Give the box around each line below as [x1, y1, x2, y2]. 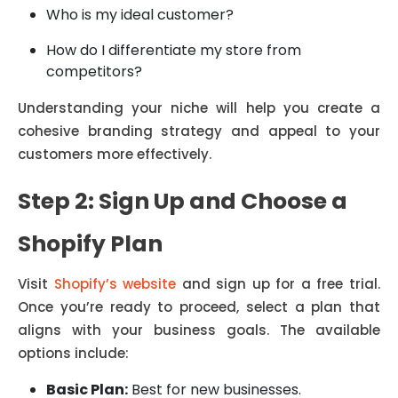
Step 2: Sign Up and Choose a [18, 186, 347, 217]
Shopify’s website [53, 275, 177, 293]
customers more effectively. [18, 145, 211, 163]
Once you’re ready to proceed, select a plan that [18, 298, 380, 316]
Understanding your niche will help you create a [18, 99, 380, 117]
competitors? [46, 61, 142, 82]
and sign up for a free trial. [176, 275, 381, 293]
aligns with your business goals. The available [18, 321, 380, 339]
